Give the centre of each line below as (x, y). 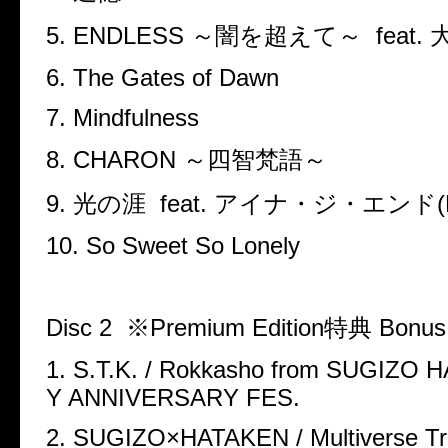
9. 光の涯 (96, 203)
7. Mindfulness (122, 117)
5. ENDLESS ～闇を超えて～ (204, 35)
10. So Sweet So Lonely (173, 245)
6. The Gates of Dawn (162, 77)
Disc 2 (79, 327)
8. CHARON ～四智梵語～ (190, 159)
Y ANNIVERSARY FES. (173, 397)
